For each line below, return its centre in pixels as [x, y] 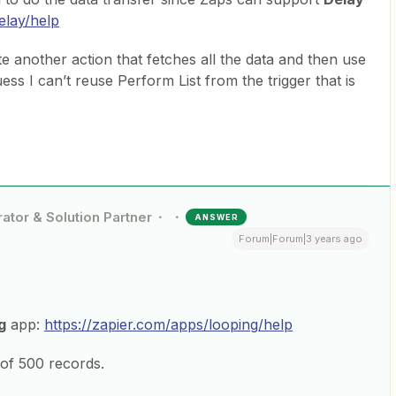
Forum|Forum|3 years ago [301, 239]
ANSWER [217, 217]
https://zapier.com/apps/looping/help [168, 325]
